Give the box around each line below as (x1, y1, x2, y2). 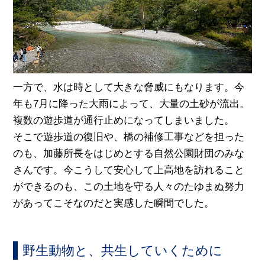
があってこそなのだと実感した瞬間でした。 (13, 197, 215, 209)
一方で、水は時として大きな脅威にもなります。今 (13, 81, 245, 93)
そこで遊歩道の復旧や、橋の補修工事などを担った (13, 131, 245, 143)
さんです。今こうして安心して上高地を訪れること (13, 164, 245, 176)
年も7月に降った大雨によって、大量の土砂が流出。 (13, 98, 250, 109)
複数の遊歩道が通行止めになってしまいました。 (13, 114, 235, 126)
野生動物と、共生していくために (22, 243, 223, 258)
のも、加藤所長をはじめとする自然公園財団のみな (13, 147, 245, 159)
